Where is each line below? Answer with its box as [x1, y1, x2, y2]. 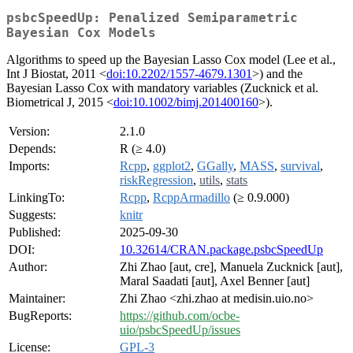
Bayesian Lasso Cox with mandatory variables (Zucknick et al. [6, 81, 318, 95]
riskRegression [120, 173, 193, 188]
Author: [9, 260, 47, 274]
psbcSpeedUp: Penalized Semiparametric [6, 10, 298, 26]
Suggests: [9, 208, 56, 222]
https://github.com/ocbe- [120, 309, 240, 323]
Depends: [9, 142, 56, 156]
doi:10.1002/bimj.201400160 [113, 95, 258, 110]
